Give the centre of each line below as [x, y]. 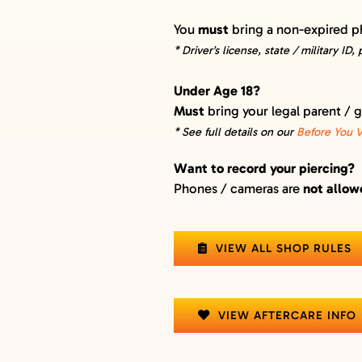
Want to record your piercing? [265, 168]
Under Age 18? [217, 90]
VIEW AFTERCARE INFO [288, 315]
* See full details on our [236, 132]
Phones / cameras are [239, 188]
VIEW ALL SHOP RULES [284, 248]
